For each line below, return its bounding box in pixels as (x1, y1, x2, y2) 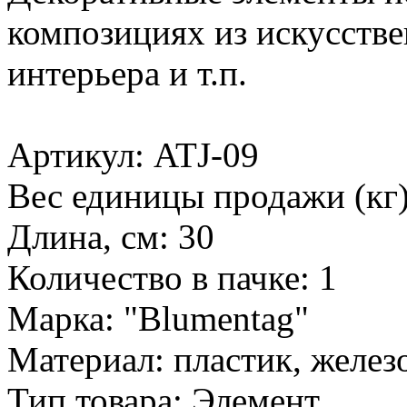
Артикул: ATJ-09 (7, 134, 259, 174)
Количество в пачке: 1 (7, 257, 337, 297)
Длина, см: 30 (7, 216, 214, 256)
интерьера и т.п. (7, 53, 247, 93)
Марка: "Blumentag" (7, 298, 309, 338)
